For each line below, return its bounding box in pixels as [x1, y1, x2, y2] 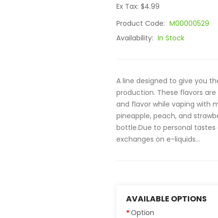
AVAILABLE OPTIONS [126, 193, 207, 204]
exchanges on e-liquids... [116, 134, 200, 144]
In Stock [158, 33, 184, 43]
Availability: [116, 33, 155, 43]
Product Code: [116, 18, 167, 28]
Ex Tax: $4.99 [116, 1, 160, 11]
